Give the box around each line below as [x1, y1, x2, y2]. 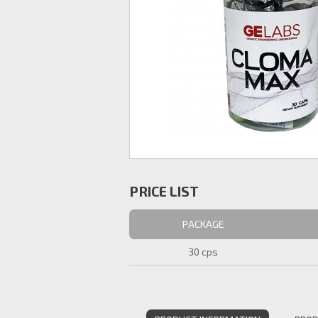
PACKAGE [182, 218, 224, 230]
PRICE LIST [129, 182, 199, 199]
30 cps [188, 246, 218, 258]
